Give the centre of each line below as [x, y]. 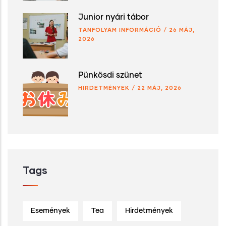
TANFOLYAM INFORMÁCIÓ [120, 29]
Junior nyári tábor [114, 17]
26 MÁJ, [182, 29]
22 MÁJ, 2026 [159, 87]
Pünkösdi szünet [110, 75]
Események [50, 211]
